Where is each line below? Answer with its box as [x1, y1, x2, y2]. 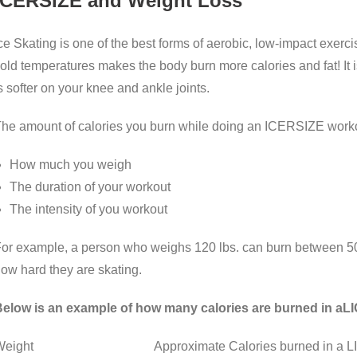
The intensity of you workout [9, 202, 167, 217]
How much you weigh [9, 158, 131, 172]
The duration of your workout [9, 180, 171, 194]
